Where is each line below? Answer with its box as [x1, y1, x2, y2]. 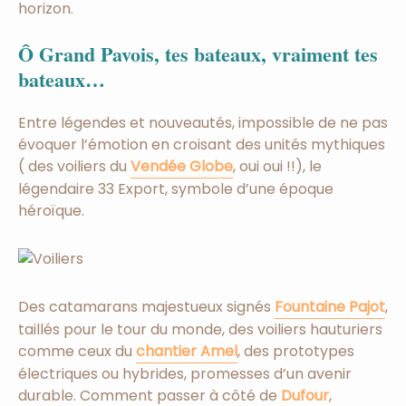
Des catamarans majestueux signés [18, 296, 275, 318]
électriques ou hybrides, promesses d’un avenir [18, 363, 352, 385]
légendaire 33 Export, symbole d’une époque [18, 179, 333, 200]
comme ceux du [18, 341, 136, 362]
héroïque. [18, 200, 84, 222]
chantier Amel [136, 341, 237, 362]
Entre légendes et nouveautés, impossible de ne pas [18, 112, 388, 134]
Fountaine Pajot [275, 296, 385, 318]
